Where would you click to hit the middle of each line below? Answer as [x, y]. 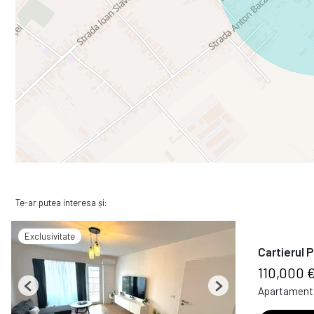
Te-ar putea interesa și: [61, 203]
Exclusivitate [50, 237]
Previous [45, 291]
